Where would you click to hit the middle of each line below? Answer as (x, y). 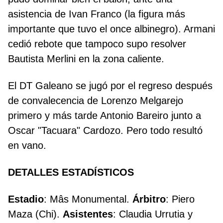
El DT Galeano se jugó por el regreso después (110, 86)
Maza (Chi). (35, 214)
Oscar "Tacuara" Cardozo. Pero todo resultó (105, 131)
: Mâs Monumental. (88, 199)
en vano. (27, 146)
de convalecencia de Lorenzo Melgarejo (96, 101)
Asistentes (88, 214)
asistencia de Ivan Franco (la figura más (97, 14)
